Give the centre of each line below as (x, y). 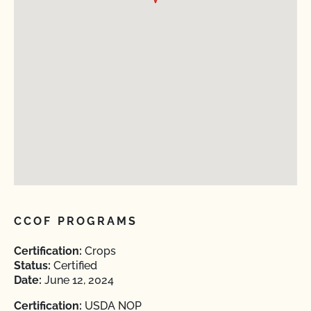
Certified (74, 266)
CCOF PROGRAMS (76, 221)
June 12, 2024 (78, 280)
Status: (32, 266)
